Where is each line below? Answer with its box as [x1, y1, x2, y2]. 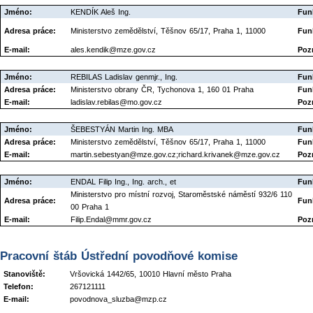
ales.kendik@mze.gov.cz [71, 45, 156, 54]
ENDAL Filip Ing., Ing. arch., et [71, 177, 176, 186]
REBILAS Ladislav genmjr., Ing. [71, 73, 177, 81]
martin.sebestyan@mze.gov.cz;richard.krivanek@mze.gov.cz [71, 150, 280, 159]
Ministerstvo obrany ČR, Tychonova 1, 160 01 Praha [71, 85, 254, 94]
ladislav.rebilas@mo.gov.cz [71, 98, 162, 106]
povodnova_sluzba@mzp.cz [70, 295, 167, 304]
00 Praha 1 [71, 203, 109, 211]
